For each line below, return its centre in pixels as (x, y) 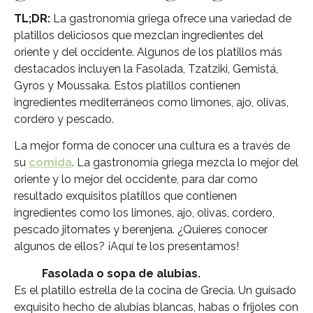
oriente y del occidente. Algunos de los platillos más (148, 52)
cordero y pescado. (64, 119)
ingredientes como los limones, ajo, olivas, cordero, (144, 213)
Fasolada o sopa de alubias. (121, 273)
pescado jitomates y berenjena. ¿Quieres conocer (141, 230)
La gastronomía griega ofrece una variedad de (171, 18)
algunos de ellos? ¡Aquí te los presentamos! (126, 247)
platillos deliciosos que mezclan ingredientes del (139, 35)
